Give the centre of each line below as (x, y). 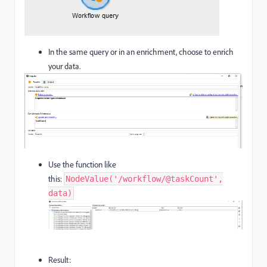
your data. (64, 66)
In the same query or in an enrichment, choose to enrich (141, 52)
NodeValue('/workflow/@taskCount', (144, 178)
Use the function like (82, 164)
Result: (60, 260)
